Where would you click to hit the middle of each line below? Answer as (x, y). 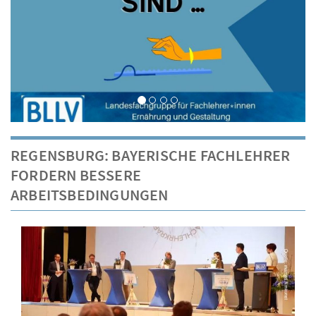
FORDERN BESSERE (76, 175)
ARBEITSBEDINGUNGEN (90, 194)
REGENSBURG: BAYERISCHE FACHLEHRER (151, 155)
